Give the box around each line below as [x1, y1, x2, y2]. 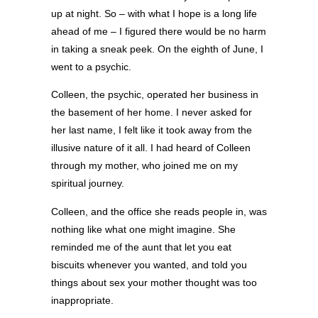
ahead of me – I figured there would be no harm [51, 26, 266, 38]
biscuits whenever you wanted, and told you [51, 258, 247, 270]
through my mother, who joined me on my [51, 160, 238, 172]
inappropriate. [51, 294, 114, 306]
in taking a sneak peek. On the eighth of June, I [51, 43, 263, 55]
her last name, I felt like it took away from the [51, 124, 252, 136]
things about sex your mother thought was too [51, 276, 257, 288]
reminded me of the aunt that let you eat [51, 241, 231, 253]
